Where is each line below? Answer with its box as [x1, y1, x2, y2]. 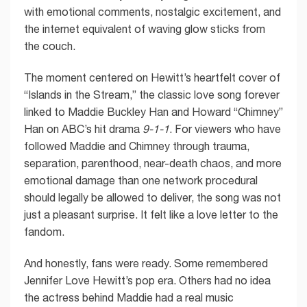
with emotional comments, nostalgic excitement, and [24, 5, 281, 18]
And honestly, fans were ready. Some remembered [24, 256, 268, 269]
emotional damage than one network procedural [24, 173, 258, 186]
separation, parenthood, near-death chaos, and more [24, 156, 282, 169]
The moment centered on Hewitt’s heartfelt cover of [24, 71, 280, 84]
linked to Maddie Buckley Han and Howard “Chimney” [24, 105, 283, 118]
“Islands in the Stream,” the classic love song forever [24, 88, 280, 101]
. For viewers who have [169, 122, 281, 135]
